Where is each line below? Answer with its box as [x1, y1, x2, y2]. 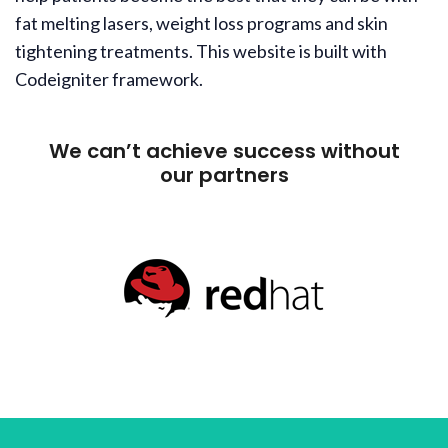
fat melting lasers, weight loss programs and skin [15, 12, 388, 35]
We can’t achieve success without [48, 137, 400, 166]
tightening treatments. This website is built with [15, 40, 387, 63]
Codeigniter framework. [15, 68, 203, 91]
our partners [159, 161, 289, 190]
